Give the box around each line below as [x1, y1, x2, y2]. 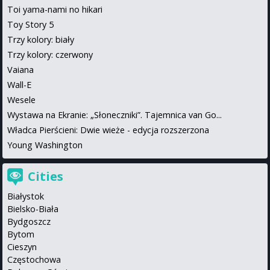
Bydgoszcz [7, 215, 51, 227]
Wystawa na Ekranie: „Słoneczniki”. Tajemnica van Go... [7, 108, 222, 121]
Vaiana [7, 63, 34, 75]
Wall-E [7, 78, 31, 90]
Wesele [7, 93, 36, 105]
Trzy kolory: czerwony [7, 48, 93, 60]
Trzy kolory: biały [7, 33, 74, 45]
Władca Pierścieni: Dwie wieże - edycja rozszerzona [7, 124, 209, 136]
